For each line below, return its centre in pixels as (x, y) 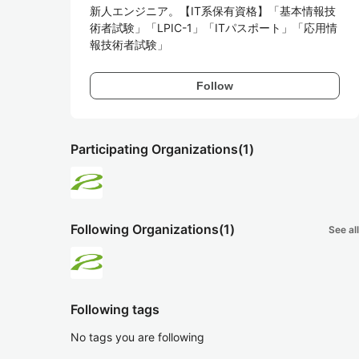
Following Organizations (145, 229)
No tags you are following (137, 337)
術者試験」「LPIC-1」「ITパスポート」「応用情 (214, 28)
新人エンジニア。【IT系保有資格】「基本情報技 (213, 11)
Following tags (115, 309)
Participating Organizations (154, 149)
